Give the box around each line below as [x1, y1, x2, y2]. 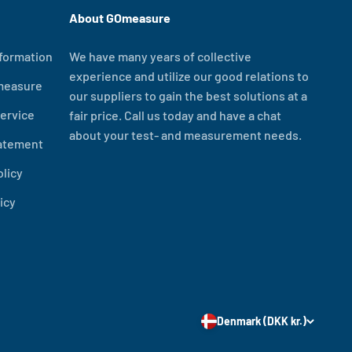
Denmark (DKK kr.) [217, 314, 306, 328]
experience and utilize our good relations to [69, 68, 309, 83]
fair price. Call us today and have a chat [69, 107, 281, 123]
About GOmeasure [69, 9, 170, 25]
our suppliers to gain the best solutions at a [69, 87, 307, 103]
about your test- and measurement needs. [69, 126, 302, 142]
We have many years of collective [69, 48, 251, 64]
